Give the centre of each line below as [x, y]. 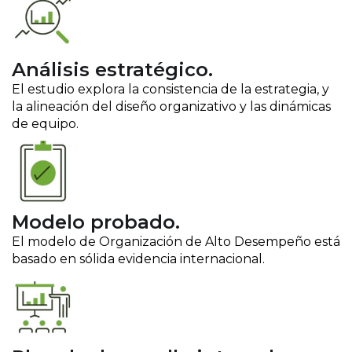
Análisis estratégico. [112, 69]
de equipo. [45, 123]
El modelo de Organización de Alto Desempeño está [176, 241]
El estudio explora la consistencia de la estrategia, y [170, 89]
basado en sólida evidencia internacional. [138, 258]
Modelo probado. [96, 222]
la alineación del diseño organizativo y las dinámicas [171, 106]
